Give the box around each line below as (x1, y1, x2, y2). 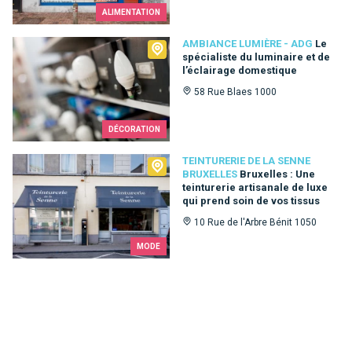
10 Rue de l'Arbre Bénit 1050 (194, 216, 317, 228)
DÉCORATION (108, 124, 160, 134)
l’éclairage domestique (182, 64, 297, 76)
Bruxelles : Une (240, 167, 315, 180)
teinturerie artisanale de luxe (182, 181, 328, 193)
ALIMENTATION (102, 7, 160, 16)
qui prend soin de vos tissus (182, 194, 320, 207)
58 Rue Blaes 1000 (194, 86, 277, 97)
